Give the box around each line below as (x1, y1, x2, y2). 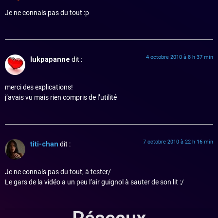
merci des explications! (5, 83, 73, 91)
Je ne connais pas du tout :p (5, 9, 89, 18)
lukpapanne (30, 55, 70, 64)
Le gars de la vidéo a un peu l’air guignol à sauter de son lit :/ (5, 178, 184, 186)
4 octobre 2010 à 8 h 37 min (146, 54, 213, 61)
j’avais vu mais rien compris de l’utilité (5, 93, 118, 102)
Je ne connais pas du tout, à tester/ (5, 167, 111, 176)
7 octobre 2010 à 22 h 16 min (143, 139, 213, 145)
